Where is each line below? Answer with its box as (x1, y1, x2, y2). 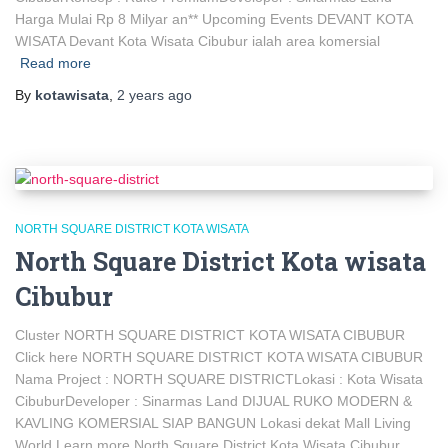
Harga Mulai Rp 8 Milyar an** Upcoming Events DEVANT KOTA (15, 11, 412, 28)
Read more (20, 55, 91, 72)
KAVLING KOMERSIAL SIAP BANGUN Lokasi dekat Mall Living (15, 414, 411, 431)
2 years (117, 87, 164, 104)
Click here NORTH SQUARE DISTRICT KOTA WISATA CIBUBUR (15, 348, 423, 365)
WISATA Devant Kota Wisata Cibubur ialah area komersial (15, 33, 380, 50)
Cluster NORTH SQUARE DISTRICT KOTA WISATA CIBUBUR (15, 326, 405, 343)
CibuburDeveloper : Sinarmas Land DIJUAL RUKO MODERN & (15, 392, 412, 409)
